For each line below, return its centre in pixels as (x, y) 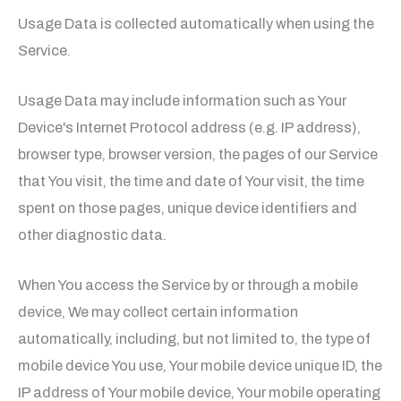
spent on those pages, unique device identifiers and (188, 209)
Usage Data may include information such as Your (182, 101)
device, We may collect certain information (158, 312)
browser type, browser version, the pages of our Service (198, 155)
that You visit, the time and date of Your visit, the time (191, 182)
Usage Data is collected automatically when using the (196, 23)
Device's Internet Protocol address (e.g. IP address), (189, 128)
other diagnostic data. (92, 235)
